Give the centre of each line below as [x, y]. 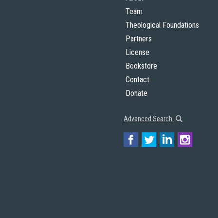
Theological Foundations [162, 25]
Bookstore [141, 66]
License [137, 52]
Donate [136, 93]
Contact [137, 80]
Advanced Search [149, 119]
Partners [139, 39]
